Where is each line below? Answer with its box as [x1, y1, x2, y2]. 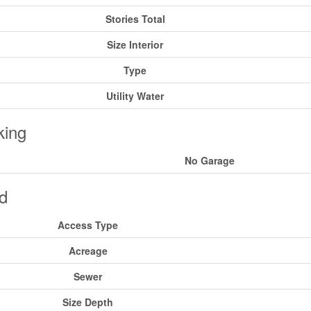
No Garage [184, 153, 235, 168]
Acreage [68, 244, 108, 258]
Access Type [58, 218, 118, 233]
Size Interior [107, 37, 163, 52]
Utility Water [106, 89, 164, 103]
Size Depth [62, 295, 113, 310]
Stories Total [105, 12, 165, 26]
